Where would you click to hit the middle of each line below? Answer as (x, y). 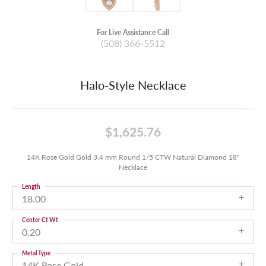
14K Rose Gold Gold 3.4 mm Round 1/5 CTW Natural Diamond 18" (133, 157)
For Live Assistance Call (133, 32)
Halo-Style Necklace (133, 85)
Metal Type (36, 253)
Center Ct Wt (40, 220)
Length (31, 186)
